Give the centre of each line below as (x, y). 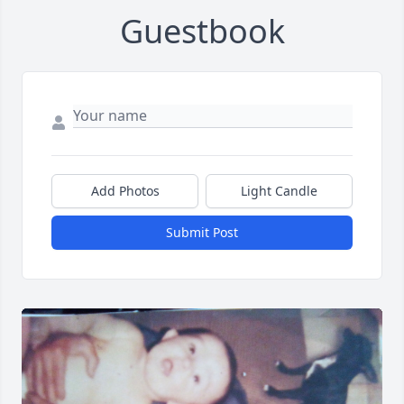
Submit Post (202, 233)
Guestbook (202, 32)
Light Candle (279, 191)
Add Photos (125, 191)
